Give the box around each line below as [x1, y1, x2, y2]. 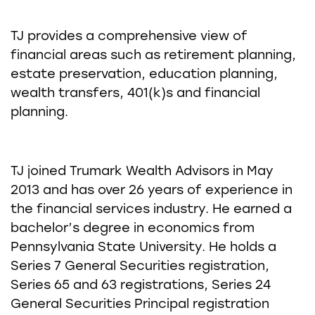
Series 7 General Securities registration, [11, 260, 269, 274]
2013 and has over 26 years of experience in [11, 184, 292, 198]
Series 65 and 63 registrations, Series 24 [11, 279, 271, 293]
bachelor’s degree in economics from [11, 222, 255, 236]
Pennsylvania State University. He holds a [11, 241, 276, 255]
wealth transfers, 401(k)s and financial [11, 87, 260, 101]
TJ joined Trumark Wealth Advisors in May [11, 165, 274, 179]
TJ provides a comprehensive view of [11, 30, 247, 44]
